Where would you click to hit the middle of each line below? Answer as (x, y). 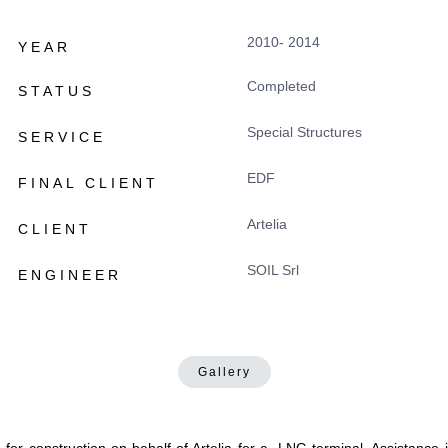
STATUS (56, 91)
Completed (282, 86)
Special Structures (305, 132)
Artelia (267, 224)
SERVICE (61, 137)
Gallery (224, 372)
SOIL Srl (273, 270)
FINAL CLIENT (88, 183)
